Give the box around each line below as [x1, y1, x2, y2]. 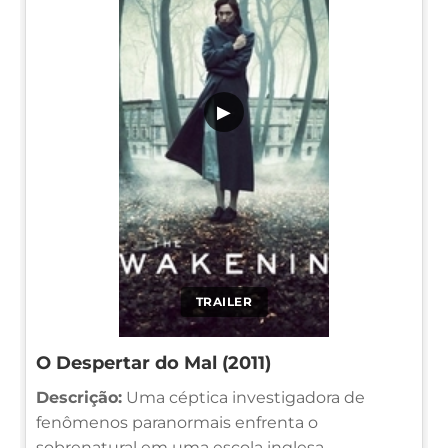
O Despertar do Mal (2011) [36, 351, 271, 374]
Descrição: [36, 387, 122, 407]
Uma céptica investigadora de [122, 387, 365, 407]
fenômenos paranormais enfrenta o [36, 412, 318, 432]
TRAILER [195, 293, 253, 309]
